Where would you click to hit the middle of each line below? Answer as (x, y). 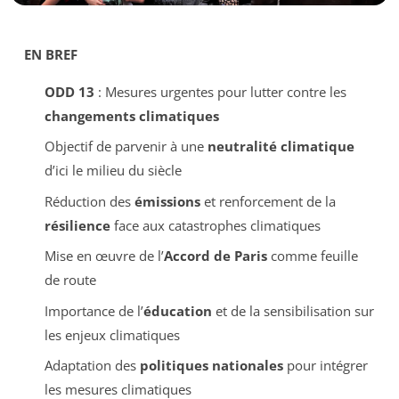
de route (70, 280)
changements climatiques (131, 115)
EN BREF (51, 54)
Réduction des (89, 201)
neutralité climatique (281, 147)
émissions (167, 201)
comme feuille (312, 256)
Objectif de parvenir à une (126, 147)
